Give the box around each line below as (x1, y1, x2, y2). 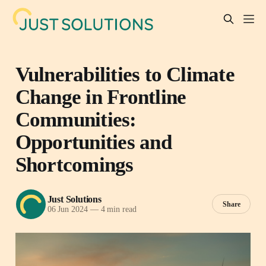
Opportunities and (15, 130, 172, 153)
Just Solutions (47, 194, 102, 205)
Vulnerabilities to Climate (15, 62, 235, 85)
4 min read (98, 205, 137, 214)
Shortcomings (15, 153, 134, 176)
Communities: (15, 107, 137, 131)
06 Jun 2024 (47, 205, 88, 214)
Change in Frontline (15, 85, 186, 108)
